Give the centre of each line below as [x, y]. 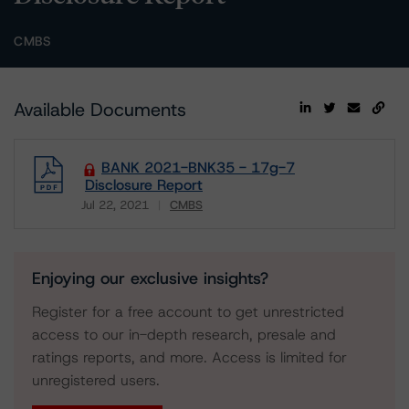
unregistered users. [96, 380]
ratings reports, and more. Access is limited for [189, 357]
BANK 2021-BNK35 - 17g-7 [198, 168]
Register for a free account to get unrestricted [188, 312]
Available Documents [100, 110]
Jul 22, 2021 [115, 205]
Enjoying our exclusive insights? [150, 278]
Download [113, 218]
